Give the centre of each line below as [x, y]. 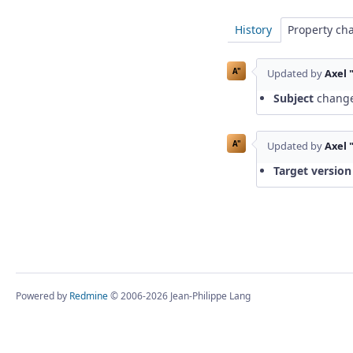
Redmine [89, 295]
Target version [312, 171]
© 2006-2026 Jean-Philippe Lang [179, 295]
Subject [294, 98]
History [253, 30]
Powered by [43, 295]
